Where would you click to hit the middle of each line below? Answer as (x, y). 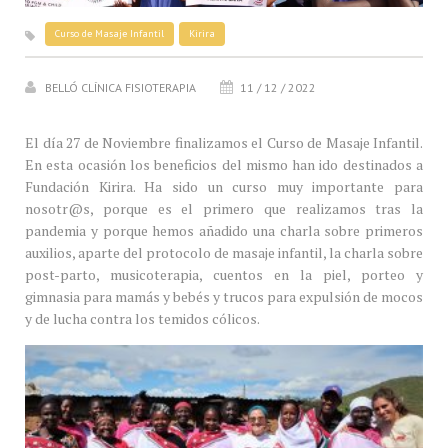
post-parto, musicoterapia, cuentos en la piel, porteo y (224, 274)
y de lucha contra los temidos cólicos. (142, 318)
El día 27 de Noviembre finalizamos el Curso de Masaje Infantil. (224, 142)
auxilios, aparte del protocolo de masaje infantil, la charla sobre (224, 252)
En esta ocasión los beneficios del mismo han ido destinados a (224, 164)
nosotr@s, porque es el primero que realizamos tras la (224, 208)
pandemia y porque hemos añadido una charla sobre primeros (224, 230)
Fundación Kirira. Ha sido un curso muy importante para (224, 186)
